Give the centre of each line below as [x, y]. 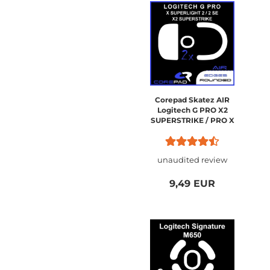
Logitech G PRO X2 [192, 110]
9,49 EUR [192, 184]
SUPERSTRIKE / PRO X [192, 120]
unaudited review [192, 160]
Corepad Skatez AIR [192, 100]
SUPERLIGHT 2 [192, 130]
